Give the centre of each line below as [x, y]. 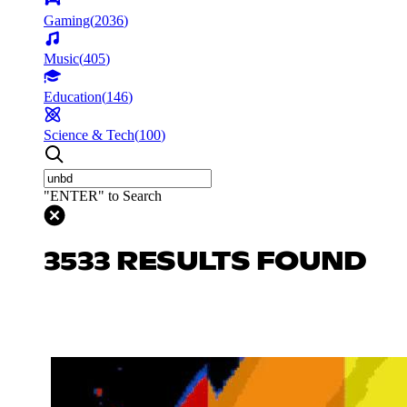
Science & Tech [89, 134]
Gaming [67, 20]
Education [73, 96]
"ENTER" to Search [103, 195]
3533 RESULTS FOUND [205, 262]
